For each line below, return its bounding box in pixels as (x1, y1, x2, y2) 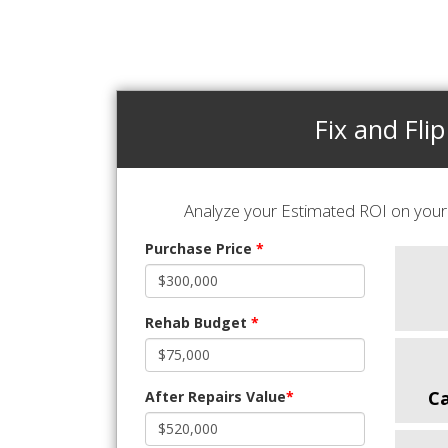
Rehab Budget (145, 312, 251, 332)
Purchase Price (145, 238, 256, 258)
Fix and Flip (314, 112, 445, 147)
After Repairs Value (145, 386, 286, 406)
